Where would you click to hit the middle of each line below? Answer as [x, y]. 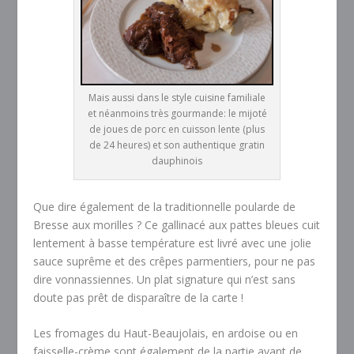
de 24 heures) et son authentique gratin [177, 145]
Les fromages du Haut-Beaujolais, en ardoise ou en [166, 333]
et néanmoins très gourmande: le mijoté [177, 113]
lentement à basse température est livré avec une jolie [173, 243]
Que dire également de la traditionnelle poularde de [165, 206]
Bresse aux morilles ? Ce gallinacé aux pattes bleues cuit [177, 224]
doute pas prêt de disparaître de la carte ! [139, 297]
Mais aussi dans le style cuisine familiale [177, 97]
